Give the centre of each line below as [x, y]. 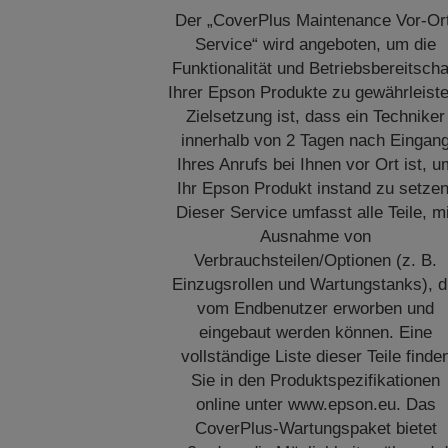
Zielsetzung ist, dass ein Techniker [316, 116]
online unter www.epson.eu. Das [315, 404]
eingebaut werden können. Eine [316, 332]
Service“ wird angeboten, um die [316, 44]
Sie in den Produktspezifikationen [316, 380]
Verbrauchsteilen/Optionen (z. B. [316, 260]
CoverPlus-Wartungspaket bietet [315, 428]
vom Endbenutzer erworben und [316, 308]
